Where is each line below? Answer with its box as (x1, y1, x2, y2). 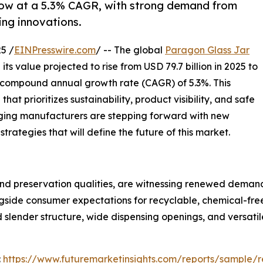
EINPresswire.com (14, 43, 96, 56)
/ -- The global (96, 43, 165, 56)
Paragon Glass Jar (165, 43, 249, 56)
